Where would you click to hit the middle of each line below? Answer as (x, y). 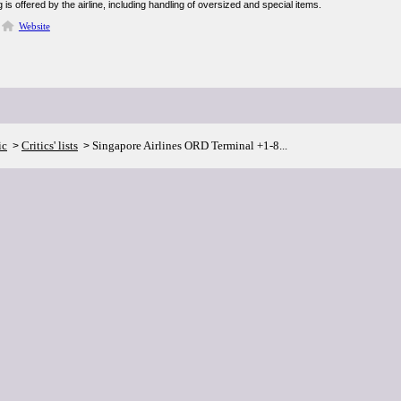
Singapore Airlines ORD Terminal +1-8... (190, 145)
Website (34, 26)
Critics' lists (50, 145)
